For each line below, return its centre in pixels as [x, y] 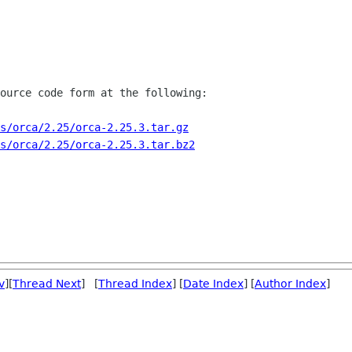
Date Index [213, 284]
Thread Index [135, 284]
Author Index [290, 284]
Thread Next [47, 284]
